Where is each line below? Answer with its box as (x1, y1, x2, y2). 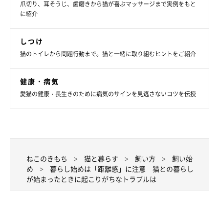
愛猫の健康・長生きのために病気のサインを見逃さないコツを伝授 (20, 89, 196, 99)
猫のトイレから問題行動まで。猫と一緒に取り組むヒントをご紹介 (20, 49, 196, 59)
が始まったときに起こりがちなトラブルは (26, 174, 156, 184)
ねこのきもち (26, 153, 67, 164)
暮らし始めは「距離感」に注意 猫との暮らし (50, 164, 194, 174)
